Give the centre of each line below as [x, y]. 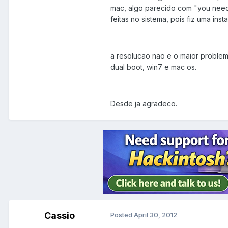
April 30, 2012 [155, 215]
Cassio [60, 216]
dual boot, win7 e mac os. [153, 67]
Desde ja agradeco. [144, 104]
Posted [122, 215]
